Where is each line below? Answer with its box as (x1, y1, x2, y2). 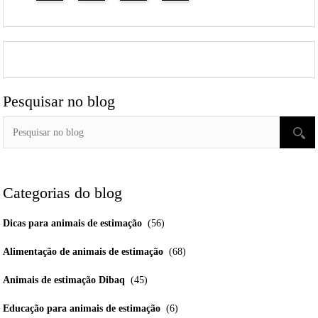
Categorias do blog (3, 184, 123, 202)
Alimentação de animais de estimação (3, 246, 164, 258)
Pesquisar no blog (3, 92, 116, 111)
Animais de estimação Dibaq (3, 275, 126, 286)
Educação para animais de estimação (3, 303, 161, 314)
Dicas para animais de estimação (3, 218, 143, 229)
